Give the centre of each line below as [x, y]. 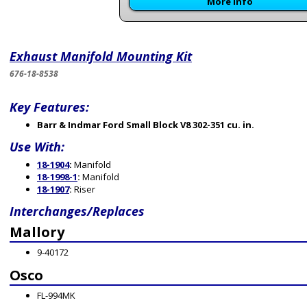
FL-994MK [56, 295]
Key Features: [49, 107]
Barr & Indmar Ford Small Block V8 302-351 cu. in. [146, 125]
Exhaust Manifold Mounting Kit [101, 56]
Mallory [37, 232]
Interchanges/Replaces [77, 211]
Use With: [37, 147]
